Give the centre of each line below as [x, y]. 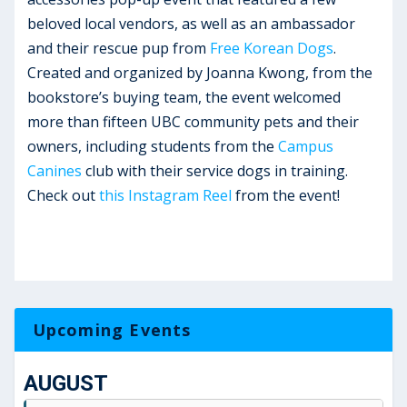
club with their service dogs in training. [215, 171]
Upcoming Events [112, 330]
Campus [306, 146]
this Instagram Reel [166, 195]
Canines [55, 171]
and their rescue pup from [119, 48]
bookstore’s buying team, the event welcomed [184, 97]
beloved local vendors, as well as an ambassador [192, 24]
